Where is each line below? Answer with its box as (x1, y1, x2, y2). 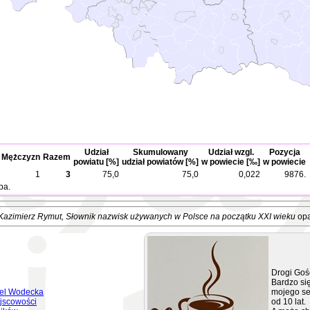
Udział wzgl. (208, 147, 254, 157)
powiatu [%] (73, 157, 119, 167)
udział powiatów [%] (122, 157, 199, 167)
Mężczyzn (1, 152, 40, 162)
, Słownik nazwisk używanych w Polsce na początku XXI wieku (61, 212, 295, 221)
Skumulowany (132, 147, 188, 157)
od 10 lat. (271, 297, 306, 307)
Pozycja (268, 147, 300, 157)
